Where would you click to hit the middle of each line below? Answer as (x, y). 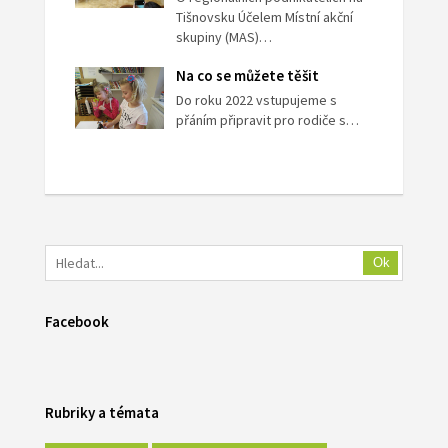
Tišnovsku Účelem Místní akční (265, 17)
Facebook (76, 322)
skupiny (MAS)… (224, 37)
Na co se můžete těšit (248, 76)
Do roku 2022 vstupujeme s (257, 100)
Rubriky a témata (101, 413)
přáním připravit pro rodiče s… (268, 120)
